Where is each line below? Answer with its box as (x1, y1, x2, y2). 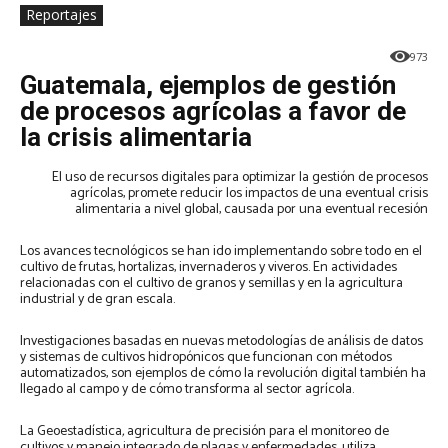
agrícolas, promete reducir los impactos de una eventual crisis (70, 182, 428, 206)
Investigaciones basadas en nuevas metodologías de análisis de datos (20, 330, 423, 354)
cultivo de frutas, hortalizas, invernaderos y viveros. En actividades (20, 256, 397, 280)
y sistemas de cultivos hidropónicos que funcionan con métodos (20, 346, 392, 370)
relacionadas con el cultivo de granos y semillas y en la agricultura (20, 272, 403, 296)
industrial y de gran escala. (20, 288, 175, 312)
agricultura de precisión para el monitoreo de (124, 420, 389, 444)
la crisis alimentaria (20, 122, 258, 153)
